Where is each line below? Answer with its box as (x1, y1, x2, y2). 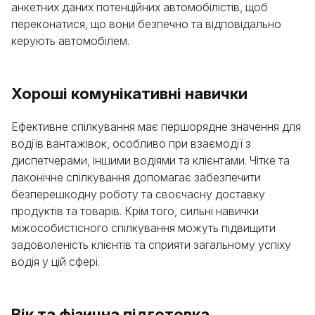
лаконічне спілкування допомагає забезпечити (11, 170, 261, 184)
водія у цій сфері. (11, 255, 100, 269)
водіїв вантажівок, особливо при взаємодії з (11, 136, 251, 150)
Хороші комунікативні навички (11, 84, 247, 103)
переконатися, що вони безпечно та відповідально (11, 17, 281, 31)
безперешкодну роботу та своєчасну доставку (11, 187, 265, 201)
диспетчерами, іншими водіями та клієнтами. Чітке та (11, 153, 290, 167)
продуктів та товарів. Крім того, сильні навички (11, 204, 259, 218)
